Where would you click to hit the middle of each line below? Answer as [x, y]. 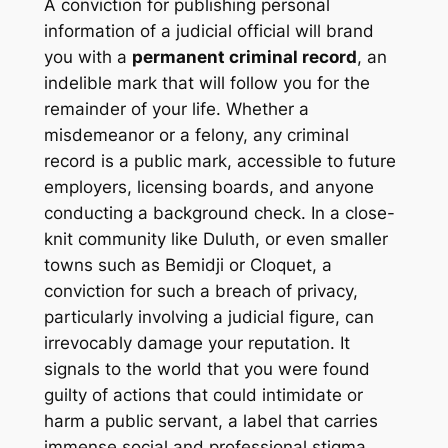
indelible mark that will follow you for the [206, 82]
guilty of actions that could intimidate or [203, 394]
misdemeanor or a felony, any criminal [196, 134]
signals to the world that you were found [206, 368]
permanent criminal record [244, 56]
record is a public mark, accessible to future [219, 160]
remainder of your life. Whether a [176, 108]
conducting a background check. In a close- [219, 212]
